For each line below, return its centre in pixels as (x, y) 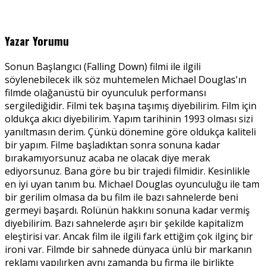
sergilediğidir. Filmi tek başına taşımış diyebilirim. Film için (131, 105)
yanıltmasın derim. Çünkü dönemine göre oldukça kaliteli (130, 132)
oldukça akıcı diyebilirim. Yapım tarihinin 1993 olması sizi (129, 118)
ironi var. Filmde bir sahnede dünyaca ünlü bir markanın (128, 249)
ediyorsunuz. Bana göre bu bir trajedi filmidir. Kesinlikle (127, 171)
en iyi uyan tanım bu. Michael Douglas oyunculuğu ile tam (132, 184)
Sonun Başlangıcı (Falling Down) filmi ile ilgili (103, 66)
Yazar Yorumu (37, 41)
